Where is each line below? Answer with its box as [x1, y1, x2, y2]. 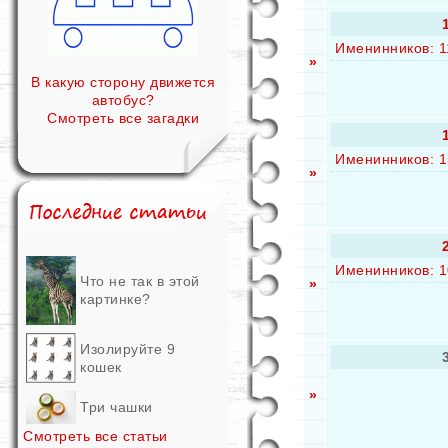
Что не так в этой [80, 273, 200, 289]
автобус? [91, 92, 155, 108]
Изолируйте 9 [80, 341, 175, 357]
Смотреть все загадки [47, 110, 199, 126]
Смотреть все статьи [23, 428, 168, 444]
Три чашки [80, 399, 153, 415]
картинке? [80, 291, 151, 307]
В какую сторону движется [31, 74, 215, 90]
